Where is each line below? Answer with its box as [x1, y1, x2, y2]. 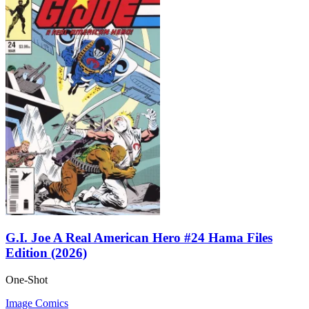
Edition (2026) [6, 246, 87, 261]
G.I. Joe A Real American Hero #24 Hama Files [6, 230, 272, 246]
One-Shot [6, 273, 48, 286]
